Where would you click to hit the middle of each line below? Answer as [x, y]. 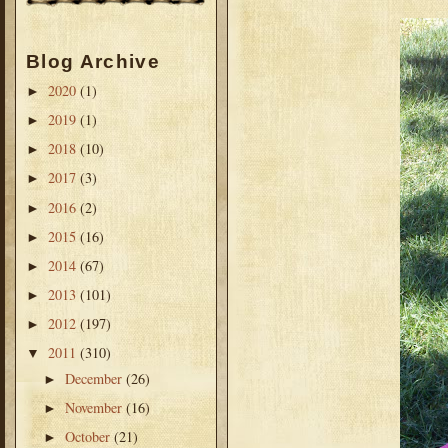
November [96, 407]
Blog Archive [93, 62]
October [90, 436]
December [96, 378]
